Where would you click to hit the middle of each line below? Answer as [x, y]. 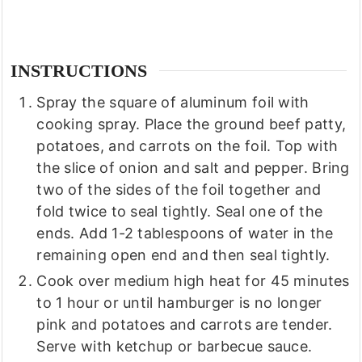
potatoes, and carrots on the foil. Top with [187, 145]
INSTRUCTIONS [79, 71]
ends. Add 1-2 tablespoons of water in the [185, 233]
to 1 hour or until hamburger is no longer [179, 302]
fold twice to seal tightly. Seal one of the [180, 211]
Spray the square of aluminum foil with [173, 102]
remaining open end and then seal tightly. [183, 255]
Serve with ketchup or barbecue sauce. [175, 346]
